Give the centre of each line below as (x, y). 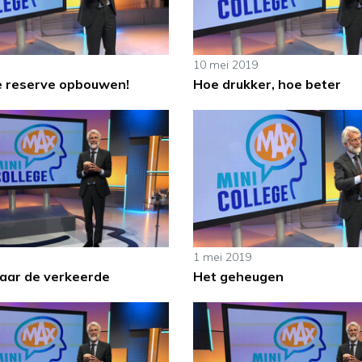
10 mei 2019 (225, 65)
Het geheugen (238, 276)
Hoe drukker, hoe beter (267, 84)
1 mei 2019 (222, 257)
